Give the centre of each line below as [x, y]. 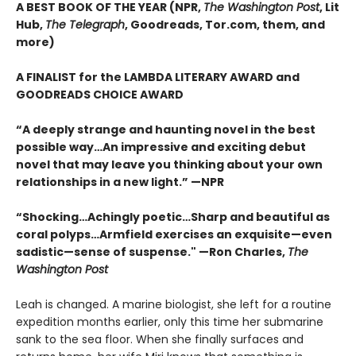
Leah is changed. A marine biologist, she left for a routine [174, 305]
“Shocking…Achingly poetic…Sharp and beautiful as [173, 217]
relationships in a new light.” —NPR [120, 182]
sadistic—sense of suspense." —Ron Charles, [152, 252]
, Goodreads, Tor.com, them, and [225, 25]
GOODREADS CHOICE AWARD [100, 95]
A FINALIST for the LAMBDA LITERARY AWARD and [158, 77]
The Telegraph [85, 25]
